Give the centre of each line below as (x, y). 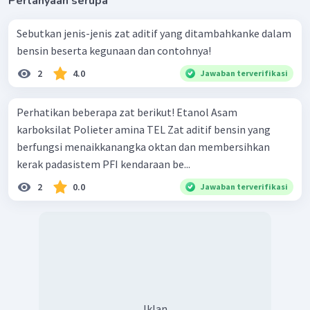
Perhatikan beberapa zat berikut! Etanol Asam (97, 112)
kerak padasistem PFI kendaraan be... (103, 164)
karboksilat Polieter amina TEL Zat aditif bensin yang (45, 130)
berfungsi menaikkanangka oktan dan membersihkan (143, 147)
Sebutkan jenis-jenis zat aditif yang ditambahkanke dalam (154, 34)
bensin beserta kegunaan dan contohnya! (114, 51)
